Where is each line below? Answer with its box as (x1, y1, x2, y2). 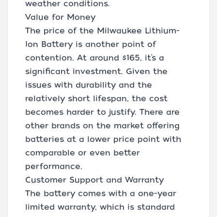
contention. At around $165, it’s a (25, 53, 164, 62)
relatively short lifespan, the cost (25, 94, 168, 103)
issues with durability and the (25, 80, 152, 90)
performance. (25, 162, 82, 171)
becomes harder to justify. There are (25, 108, 180, 117)
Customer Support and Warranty (25, 175, 164, 185)
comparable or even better (25, 148, 140, 157)
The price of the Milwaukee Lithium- (25, 26, 180, 35)
